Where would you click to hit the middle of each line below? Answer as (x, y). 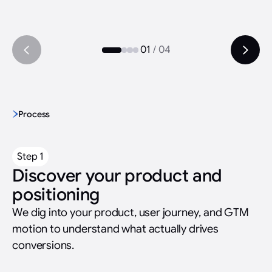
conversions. (43, 245)
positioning (56, 194)
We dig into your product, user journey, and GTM (131, 212)
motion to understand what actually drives (115, 228)
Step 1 (31, 156)
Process (34, 114)
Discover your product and (117, 175)
